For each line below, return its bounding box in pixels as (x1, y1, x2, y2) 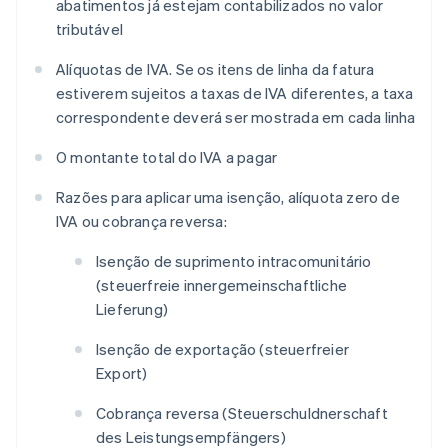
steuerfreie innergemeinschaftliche (101, 275, 348, 296)
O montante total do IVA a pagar (56, 147, 278, 168)
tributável (56, 19, 123, 40)
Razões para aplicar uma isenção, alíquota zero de (56, 187, 400, 208)
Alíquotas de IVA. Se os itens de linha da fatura (56, 59, 375, 80)
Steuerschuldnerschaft (227, 403, 388, 424)
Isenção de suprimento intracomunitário (96, 251, 372, 272)
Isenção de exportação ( (96, 339, 265, 360)
